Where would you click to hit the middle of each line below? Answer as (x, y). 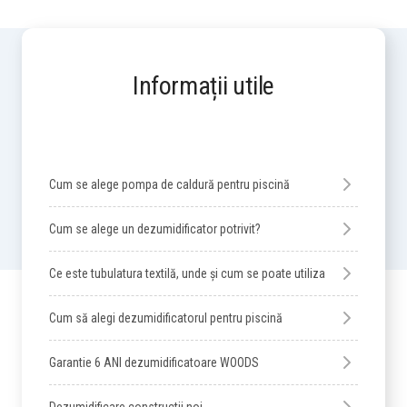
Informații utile (203, 86)
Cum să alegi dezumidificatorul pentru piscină (166, 318)
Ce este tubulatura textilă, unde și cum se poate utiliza (187, 273)
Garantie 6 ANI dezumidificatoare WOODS (154, 362)
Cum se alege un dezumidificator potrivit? (155, 229)
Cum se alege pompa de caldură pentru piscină (169, 184)
